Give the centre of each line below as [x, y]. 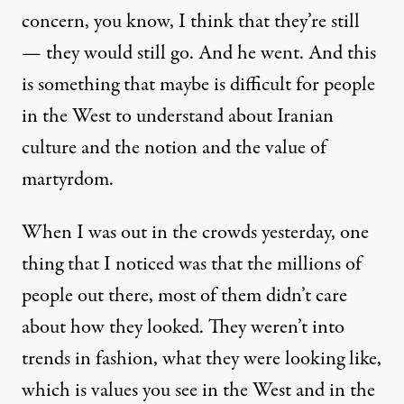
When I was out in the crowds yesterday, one [195, 232]
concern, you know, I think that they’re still [191, 21]
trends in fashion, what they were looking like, [202, 358]
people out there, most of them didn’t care [184, 295]
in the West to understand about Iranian [178, 116]
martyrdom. [68, 179]
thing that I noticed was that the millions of [192, 264]
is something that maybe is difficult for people [198, 84]
